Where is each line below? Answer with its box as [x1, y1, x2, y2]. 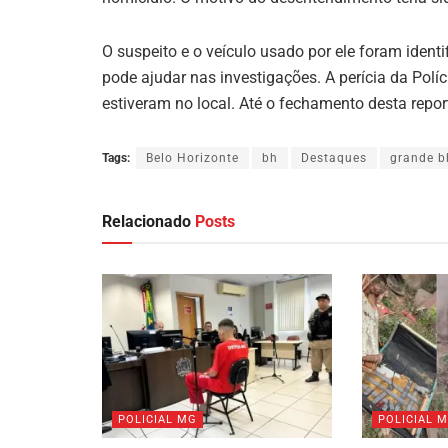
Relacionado [102, 211, 191, 231]
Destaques [301, 150, 367, 165]
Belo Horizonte [146, 150, 239, 165]
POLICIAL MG [118, 413, 197, 427]
